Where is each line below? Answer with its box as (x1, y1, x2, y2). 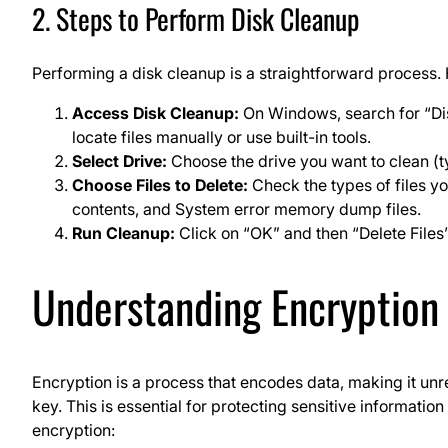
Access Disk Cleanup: (72, 102, 239, 123)
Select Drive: (72, 150, 167, 171)
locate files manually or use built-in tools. (72, 126, 371, 147)
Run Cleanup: (72, 222, 175, 243)
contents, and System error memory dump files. (72, 198, 421, 219)
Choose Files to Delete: (72, 174, 248, 195)
